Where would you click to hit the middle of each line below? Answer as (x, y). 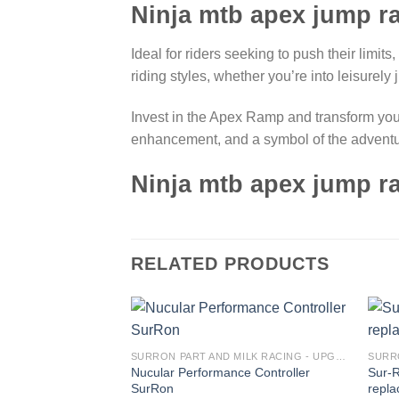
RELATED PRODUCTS (230, 264)
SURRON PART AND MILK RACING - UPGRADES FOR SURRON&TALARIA (340, 357)
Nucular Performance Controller (220, 373)
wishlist (319, 358)
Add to (319, 346)
